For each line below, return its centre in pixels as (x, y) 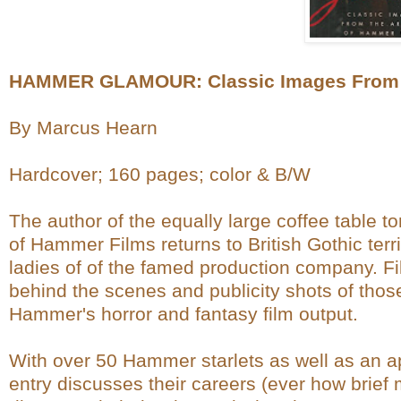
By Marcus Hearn (83, 128)
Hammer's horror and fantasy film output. (183, 314)
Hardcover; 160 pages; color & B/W (160, 175)
